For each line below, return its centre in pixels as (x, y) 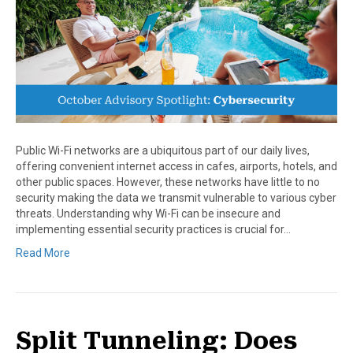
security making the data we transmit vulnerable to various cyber (176, 197)
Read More (43, 253)
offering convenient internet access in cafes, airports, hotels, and (176, 166)
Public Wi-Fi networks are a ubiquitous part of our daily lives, (163, 150)
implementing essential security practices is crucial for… (153, 229)
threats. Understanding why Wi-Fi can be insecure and (148, 213)
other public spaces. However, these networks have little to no (168, 182)
